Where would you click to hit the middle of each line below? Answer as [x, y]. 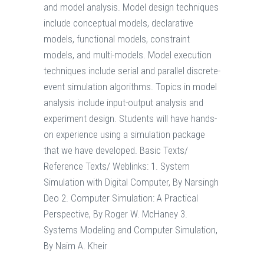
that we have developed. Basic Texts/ [116, 151]
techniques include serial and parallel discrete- [132, 71]
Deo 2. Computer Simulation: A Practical [121, 198]
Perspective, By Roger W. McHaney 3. [115, 214]
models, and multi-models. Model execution [128, 55]
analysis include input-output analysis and [123, 103]
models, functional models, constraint [117, 39]
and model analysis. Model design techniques [131, 7]
